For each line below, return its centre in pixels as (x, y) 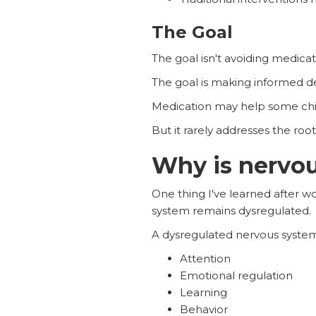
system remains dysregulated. (231, 210)
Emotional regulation (236, 275)
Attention (205, 258)
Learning (203, 292)
